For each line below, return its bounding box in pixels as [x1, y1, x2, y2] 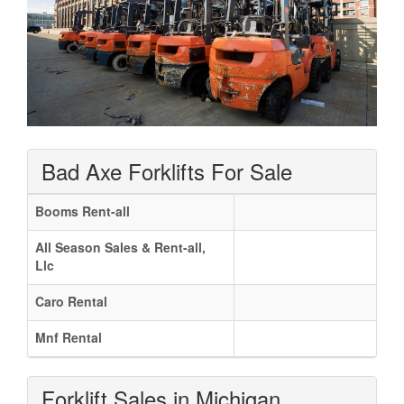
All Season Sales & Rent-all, [35, 237, 206, 256]
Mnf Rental [35, 327, 102, 346]
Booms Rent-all [35, 201, 130, 220]
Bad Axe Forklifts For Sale [41, 154, 292, 187]
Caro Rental [35, 291, 107, 310]
